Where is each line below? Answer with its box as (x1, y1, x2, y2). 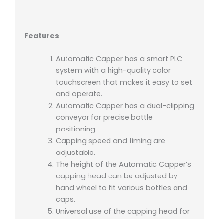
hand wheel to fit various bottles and (55, 183, 187, 193)
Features (24, 31, 59, 41)
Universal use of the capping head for (55, 206, 190, 217)
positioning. (55, 124, 97, 134)
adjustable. (55, 148, 95, 158)
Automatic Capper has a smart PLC (55, 54, 182, 64)
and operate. (55, 89, 102, 99)
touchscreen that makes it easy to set (55, 77, 192, 88)
